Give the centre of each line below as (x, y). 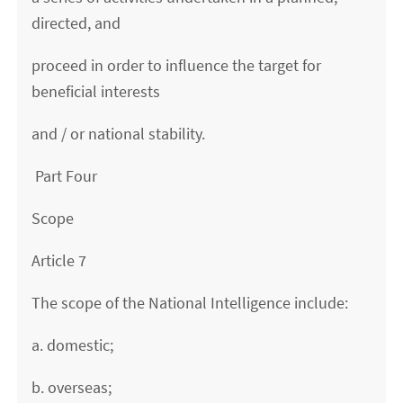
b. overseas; (72, 388)
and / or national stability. (119, 134)
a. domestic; (73, 345)
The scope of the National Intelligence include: (190, 303)
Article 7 (59, 261)
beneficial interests (96, 92)
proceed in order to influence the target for (177, 66)
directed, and (76, 23)
